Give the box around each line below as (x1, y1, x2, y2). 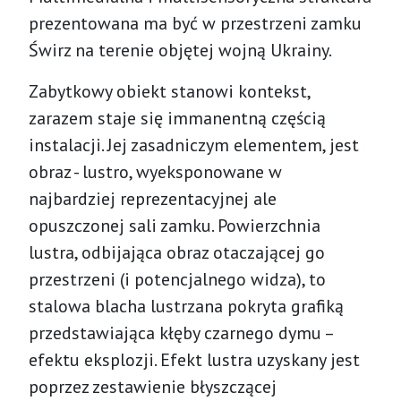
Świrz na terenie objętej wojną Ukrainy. (29, 38, 332, 62)
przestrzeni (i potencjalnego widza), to (29, 267, 326, 291)
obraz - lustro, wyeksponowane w (29, 159, 282, 183)
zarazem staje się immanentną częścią (29, 106, 326, 130)
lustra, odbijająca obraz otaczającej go (29, 240, 325, 264)
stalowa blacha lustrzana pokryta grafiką (29, 294, 344, 318)
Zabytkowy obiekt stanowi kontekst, (29, 79, 310, 103)
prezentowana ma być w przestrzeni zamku (29, 11, 362, 35)
